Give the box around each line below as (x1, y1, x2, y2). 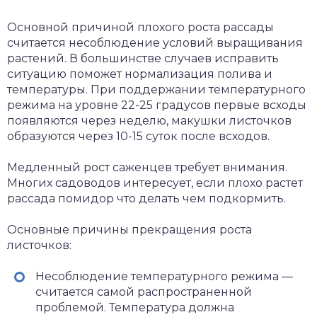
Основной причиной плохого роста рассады (7, 21, 274, 34)
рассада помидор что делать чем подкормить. (7, 192, 286, 205)
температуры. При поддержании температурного (7, 83, 306, 96)
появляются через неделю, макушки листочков (7, 114, 292, 127)
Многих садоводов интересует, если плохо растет (7, 176, 303, 190)
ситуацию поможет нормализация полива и (7, 67, 272, 81)
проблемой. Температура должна (35, 301, 234, 314)
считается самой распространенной (35, 285, 252, 299)
